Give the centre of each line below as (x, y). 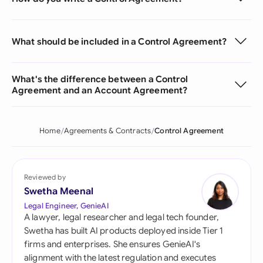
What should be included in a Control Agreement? (119, 41)
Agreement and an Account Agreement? (100, 90)
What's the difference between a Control (100, 79)
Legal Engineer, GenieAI (66, 206)
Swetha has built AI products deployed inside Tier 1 (124, 231)
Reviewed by (45, 177)
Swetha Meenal (59, 191)
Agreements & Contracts (107, 131)
